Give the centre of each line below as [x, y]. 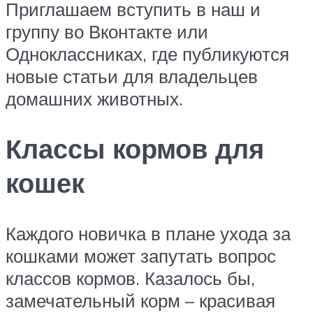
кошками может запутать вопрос [141, 256]
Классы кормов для [135, 149]
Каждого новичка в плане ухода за [148, 234]
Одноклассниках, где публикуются [147, 53]
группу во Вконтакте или [107, 31]
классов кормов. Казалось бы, [130, 278]
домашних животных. [94, 98]
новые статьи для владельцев [132, 76]
